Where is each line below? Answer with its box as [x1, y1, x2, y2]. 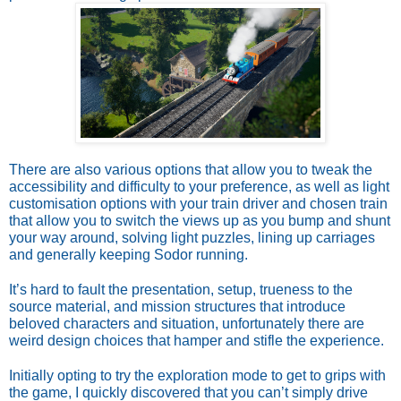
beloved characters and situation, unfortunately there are [9, 316, 364, 332]
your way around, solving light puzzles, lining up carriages [9, 230, 375, 246]
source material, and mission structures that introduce [9, 299, 346, 315]
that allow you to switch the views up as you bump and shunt [9, 213, 390, 229]
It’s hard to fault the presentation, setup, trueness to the [9, 282, 353, 298]
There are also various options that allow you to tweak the [9, 162, 372, 178]
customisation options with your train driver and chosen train [9, 196, 388, 212]
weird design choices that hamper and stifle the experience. [9, 333, 384, 349]
